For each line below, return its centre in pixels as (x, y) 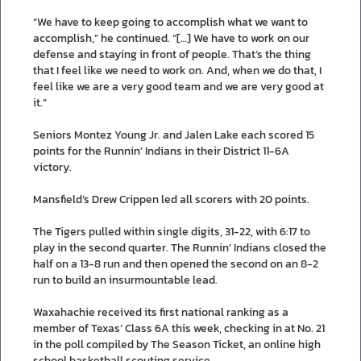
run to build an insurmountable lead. (125, 280)
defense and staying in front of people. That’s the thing (172, 54)
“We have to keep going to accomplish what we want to (170, 22)
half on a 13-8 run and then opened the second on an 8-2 (176, 263)
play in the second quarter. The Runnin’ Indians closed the (180, 247)
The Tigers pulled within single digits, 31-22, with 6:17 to (172, 231)
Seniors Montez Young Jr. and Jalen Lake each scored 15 (174, 135)
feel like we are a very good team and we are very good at (178, 86)
